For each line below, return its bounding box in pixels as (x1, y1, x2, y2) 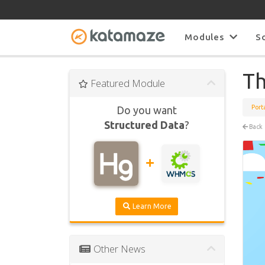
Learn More (131, 202, 172, 211)
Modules (185, 32, 230, 43)
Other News (91, 242, 146, 256)
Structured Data (104, 119, 185, 131)
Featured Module (88, 76, 165, 91)
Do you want (117, 104, 177, 117)
